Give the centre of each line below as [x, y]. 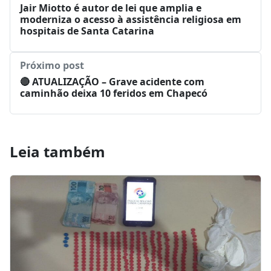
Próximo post [52, 73]
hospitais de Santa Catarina [87, 39]
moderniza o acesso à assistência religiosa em [131, 28]
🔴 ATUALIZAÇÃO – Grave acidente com [112, 90]
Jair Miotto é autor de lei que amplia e [111, 16]
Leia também [57, 160]
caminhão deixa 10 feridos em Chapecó [114, 101]
